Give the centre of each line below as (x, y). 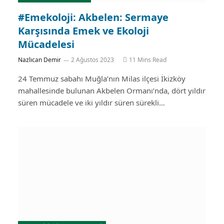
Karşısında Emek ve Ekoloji (83, 30)
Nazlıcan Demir (39, 59)
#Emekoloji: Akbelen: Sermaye (93, 17)
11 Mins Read (148, 59)
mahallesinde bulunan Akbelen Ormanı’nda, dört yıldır (112, 90)
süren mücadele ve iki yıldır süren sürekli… (91, 102)
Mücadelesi (46, 44)
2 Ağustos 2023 (92, 59)
